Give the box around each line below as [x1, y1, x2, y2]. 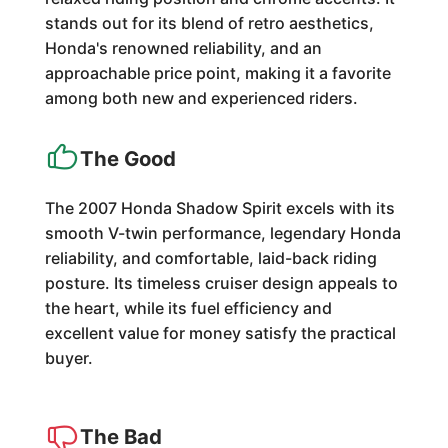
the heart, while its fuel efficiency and [44, 298, 332, 318]
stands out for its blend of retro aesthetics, [44, 13, 374, 33]
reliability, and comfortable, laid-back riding [44, 248, 377, 268]
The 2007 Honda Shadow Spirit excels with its [44, 198, 395, 218]
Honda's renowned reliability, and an [44, 38, 322, 58]
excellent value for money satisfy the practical [44, 323, 396, 343]
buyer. [44, 348, 93, 368]
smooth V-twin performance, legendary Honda [44, 223, 401, 243]
